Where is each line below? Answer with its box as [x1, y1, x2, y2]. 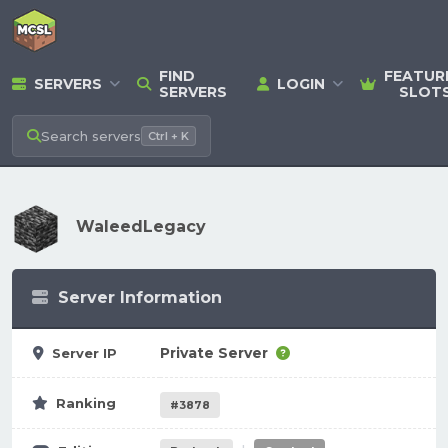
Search [41, 128, 88, 144]
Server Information [58, 288, 222, 307]
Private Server [160, 344, 268, 362]
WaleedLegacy [76, 217, 206, 236]
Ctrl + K [148, 129, 189, 143]
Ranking [56, 395, 116, 411]
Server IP [52, 345, 117, 361]
